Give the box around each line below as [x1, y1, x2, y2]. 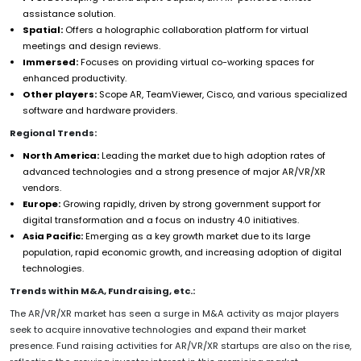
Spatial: [23, 23, 63, 36]
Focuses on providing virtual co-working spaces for [78, 55, 314, 68]
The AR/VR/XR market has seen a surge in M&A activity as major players [10, 306, 339, 320]
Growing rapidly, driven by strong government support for [60, 197, 321, 210]
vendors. [23, 180, 61, 194]
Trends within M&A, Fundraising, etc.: [10, 284, 195, 297]
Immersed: [23, 55, 78, 68]
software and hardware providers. [23, 103, 177, 117]
